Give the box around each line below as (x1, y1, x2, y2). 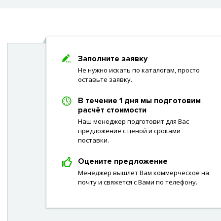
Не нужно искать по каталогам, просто (78, 66, 200, 74)
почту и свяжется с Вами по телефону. (78, 178, 197, 186)
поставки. (78, 136, 109, 145)
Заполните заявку (78, 54, 147, 64)
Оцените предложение (78, 156, 168, 166)
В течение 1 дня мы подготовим (78, 96, 201, 106)
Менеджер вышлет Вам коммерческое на (78, 168, 209, 177)
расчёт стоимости (78, 105, 147, 115)
